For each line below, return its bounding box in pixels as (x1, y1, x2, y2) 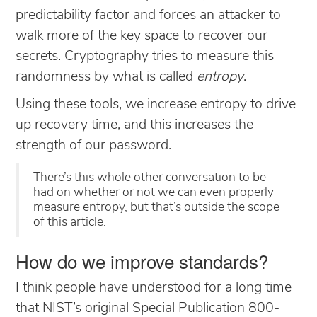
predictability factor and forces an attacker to (16, 8, 281, 23)
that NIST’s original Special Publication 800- (16, 301, 279, 316)
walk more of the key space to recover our (16, 28, 267, 43)
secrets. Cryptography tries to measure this (16, 49, 274, 64)
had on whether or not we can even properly (33, 186, 274, 199)
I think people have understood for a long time (16, 280, 292, 295)
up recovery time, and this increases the (16, 117, 253, 132)
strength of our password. (16, 138, 171, 153)
